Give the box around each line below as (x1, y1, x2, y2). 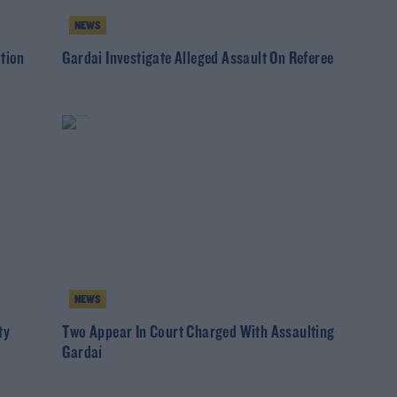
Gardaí (62, 344, 103, 362)
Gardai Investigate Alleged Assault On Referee (62, 50, 334, 68)
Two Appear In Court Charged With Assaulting (62, 323, 335, 342)
